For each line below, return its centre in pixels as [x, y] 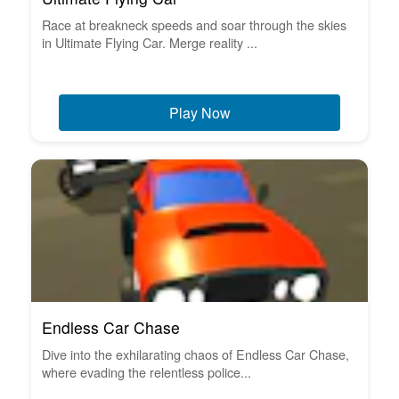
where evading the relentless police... [147, 372]
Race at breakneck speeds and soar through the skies [194, 25]
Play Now [199, 113]
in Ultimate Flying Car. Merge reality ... [150, 43]
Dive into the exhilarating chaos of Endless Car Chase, [195, 354]
